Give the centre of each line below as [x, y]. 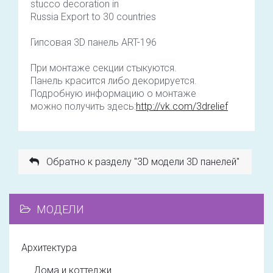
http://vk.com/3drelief [182, 106]
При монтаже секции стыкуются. [104, 68]
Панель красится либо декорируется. [114, 80]
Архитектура [49, 247]
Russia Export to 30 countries [93, 16]
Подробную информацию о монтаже [113, 93]
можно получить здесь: [83, 106]
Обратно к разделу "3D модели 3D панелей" [142, 161]
